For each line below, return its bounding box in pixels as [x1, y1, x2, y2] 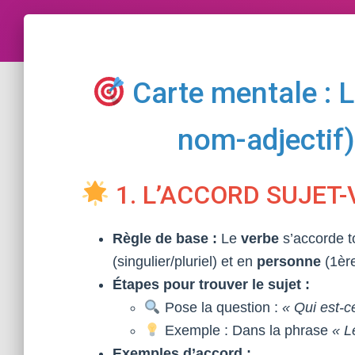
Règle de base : [113, 231, 217, 246]
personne [257, 254, 321, 269]
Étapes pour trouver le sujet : [113, 277, 310, 292]
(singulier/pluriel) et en [113, 254, 257, 269]
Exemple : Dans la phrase [160, 323, 332, 338]
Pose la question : [160, 300, 282, 315]
